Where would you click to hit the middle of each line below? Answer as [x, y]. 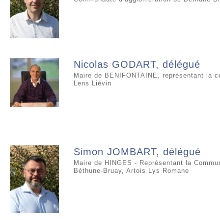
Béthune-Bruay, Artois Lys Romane [131, 170]
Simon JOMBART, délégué [137, 151]
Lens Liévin [93, 83]
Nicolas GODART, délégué [137, 64]
